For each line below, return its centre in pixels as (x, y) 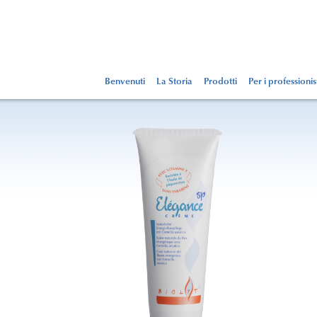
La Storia (174, 82)
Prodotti (220, 82)
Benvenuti (125, 82)
